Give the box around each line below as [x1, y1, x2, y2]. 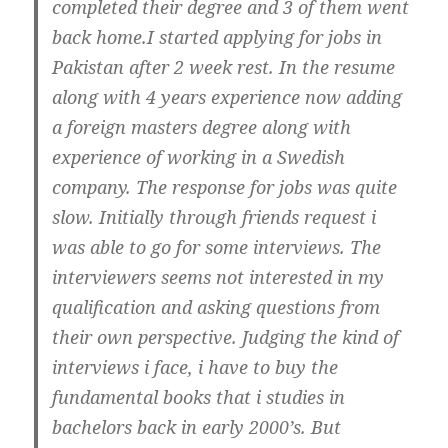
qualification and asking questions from [52, 294, 381, 319]
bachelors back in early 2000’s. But [52, 414, 342, 439]
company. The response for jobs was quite [52, 174, 398, 199]
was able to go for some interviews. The [52, 234, 382, 259]
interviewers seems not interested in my [52, 264, 385, 289]
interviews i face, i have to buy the [52, 354, 339, 379]
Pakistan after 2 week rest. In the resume [52, 54, 396, 79]
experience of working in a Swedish [52, 144, 346, 169]
